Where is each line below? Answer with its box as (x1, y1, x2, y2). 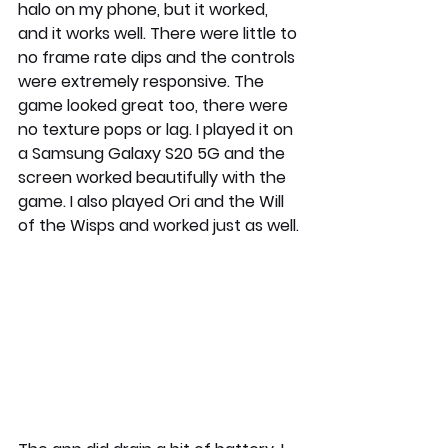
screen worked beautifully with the (18, 165, 290, 189)
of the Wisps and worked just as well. (18, 213, 299, 237)
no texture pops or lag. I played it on (18, 117, 297, 141)
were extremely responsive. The (18, 69, 268, 93)
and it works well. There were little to (18, 21, 301, 45)
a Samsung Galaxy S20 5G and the (18, 141, 289, 165)
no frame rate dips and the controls (18, 45, 299, 69)
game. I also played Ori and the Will (18, 189, 288, 213)
